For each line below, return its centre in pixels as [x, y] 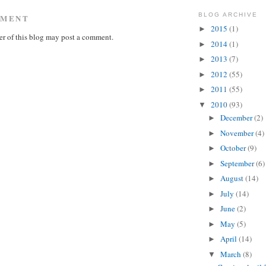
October [234, 148]
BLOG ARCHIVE [228, 14]
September [238, 163]
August [232, 178]
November [237, 133]
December [237, 118]
